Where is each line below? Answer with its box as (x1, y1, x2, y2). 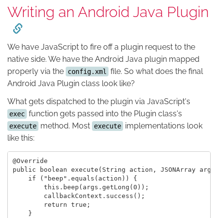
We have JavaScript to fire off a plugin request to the (7, 42, 195, 52)
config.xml (68, 67, 107, 75)
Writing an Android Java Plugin (7, 3, 209, 20)
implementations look (123, 121, 202, 131)
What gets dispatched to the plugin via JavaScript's (7, 97, 190, 107)
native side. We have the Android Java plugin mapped (7, 54, 200, 64)
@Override (12, 157, 48, 164)
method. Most (38, 121, 92, 131)
